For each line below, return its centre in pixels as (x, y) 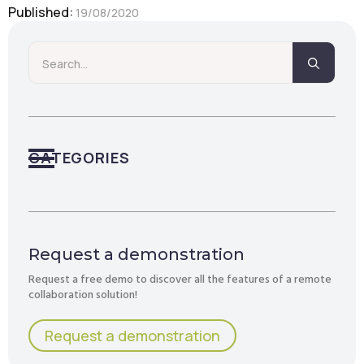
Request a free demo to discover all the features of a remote (180, 280)
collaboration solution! (83, 295)
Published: (42, 13)
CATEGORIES (79, 158)
